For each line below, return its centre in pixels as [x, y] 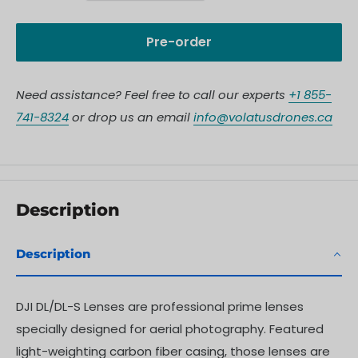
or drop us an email [131, 117]
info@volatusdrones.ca [263, 117]
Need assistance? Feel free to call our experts [152, 94]
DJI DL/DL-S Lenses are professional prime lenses [160, 307]
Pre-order [179, 42]
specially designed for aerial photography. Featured [170, 329]
